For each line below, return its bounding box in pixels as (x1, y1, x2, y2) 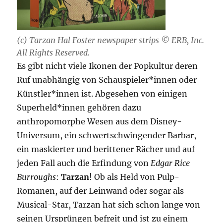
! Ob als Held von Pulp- (89, 172, 180, 182)
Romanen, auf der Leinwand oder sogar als (17, 186, 184, 196)
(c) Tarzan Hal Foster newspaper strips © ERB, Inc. (17, 35, 205, 46)
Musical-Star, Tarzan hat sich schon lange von (17, 200, 201, 210)
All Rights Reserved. (17, 48, 90, 58)
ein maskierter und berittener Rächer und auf (17, 144, 195, 155)
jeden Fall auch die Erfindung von (17, 158, 151, 168)
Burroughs (17, 172, 56, 182)
